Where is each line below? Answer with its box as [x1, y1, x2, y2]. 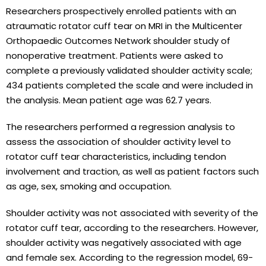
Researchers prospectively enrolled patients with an [6, 4, 236, 17]
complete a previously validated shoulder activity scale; [6, 64, 252, 77]
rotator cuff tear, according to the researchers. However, [6, 221, 258, 234]
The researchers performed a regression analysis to [6, 120, 235, 133]
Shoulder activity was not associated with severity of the [6, 206, 258, 219]
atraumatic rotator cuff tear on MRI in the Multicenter [6, 19, 242, 32]
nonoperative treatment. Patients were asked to [6, 49, 223, 62]
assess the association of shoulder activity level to [6, 135, 231, 148]
